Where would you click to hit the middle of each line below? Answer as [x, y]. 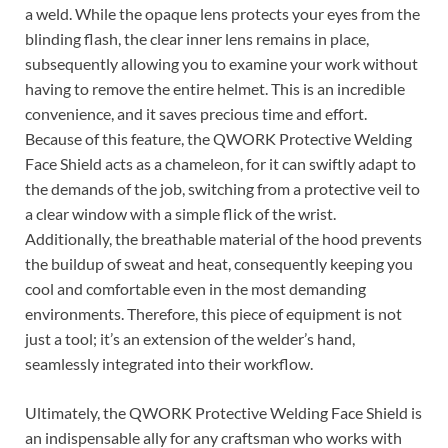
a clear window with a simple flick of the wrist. [180, 214]
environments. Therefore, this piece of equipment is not [213, 314]
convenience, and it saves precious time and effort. [196, 114]
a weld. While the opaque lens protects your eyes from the [222, 14]
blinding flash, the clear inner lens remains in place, [197, 39]
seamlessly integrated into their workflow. [169, 364]
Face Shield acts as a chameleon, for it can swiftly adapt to [220, 164]
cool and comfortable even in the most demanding [195, 289]
